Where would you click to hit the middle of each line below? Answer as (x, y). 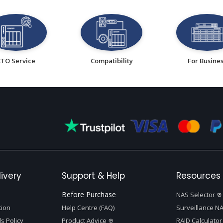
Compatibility (111, 61)
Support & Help (93, 176)
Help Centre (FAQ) (88, 208)
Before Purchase (89, 195)
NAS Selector (196, 195)
